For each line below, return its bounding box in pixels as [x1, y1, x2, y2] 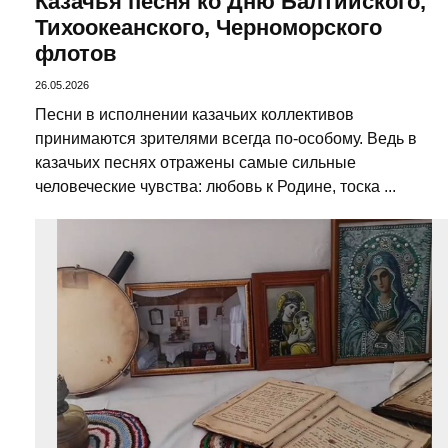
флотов [35, 41, 117, 66]
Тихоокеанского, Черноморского [35, 15, 382, 40]
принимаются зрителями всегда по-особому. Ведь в [35, 129, 417, 147]
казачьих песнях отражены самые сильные [35, 153, 356, 171]
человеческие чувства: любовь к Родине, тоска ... [35, 177, 396, 195]
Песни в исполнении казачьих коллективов [35, 105, 354, 123]
